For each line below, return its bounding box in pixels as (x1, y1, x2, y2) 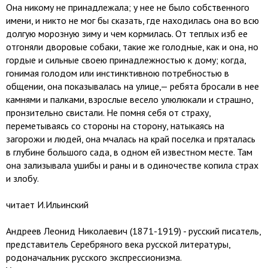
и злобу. (6, 172, 39, 184)
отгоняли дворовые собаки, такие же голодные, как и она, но (6, 41, 258, 53)
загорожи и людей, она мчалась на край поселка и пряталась (6, 133, 255, 145)
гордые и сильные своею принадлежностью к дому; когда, (6, 54, 246, 66)
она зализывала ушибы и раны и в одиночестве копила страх (6, 159, 258, 171)
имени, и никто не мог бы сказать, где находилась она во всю (6, 14, 259, 26)
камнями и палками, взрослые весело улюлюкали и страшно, (6, 93, 253, 105)
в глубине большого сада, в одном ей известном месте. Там (6, 146, 252, 158)
